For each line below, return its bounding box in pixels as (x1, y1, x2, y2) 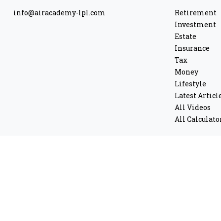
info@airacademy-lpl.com (13, 8, 106, 18)
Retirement (175, 8, 217, 18)
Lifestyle (175, 79, 207, 89)
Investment (175, 20, 217, 30)
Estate (175, 32, 197, 41)
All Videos (175, 103, 211, 112)
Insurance (175, 43, 210, 53)
